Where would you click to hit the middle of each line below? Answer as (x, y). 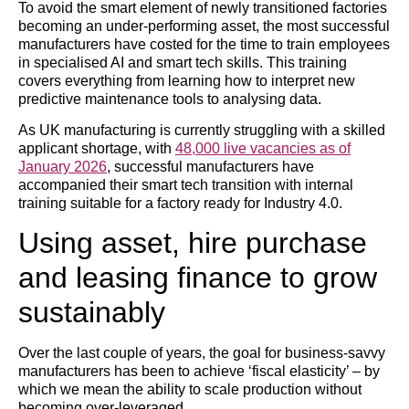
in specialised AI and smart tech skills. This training (183, 62)
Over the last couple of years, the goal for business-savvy (202, 353)
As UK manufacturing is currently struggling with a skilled (202, 131)
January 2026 (63, 167)
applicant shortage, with (97, 149)
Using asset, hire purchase (193, 243)
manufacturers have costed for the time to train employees (204, 44)
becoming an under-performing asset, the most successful (204, 26)
